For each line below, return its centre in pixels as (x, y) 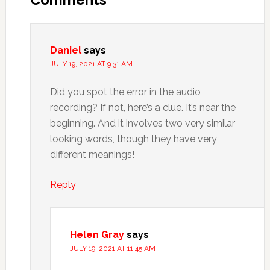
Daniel (65, 50)
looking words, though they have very (133, 139)
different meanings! (92, 155)
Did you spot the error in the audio (125, 92)
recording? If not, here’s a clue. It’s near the (143, 108)
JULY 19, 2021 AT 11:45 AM (112, 248)
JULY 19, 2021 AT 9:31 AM (91, 64)
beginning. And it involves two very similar (142, 123)
